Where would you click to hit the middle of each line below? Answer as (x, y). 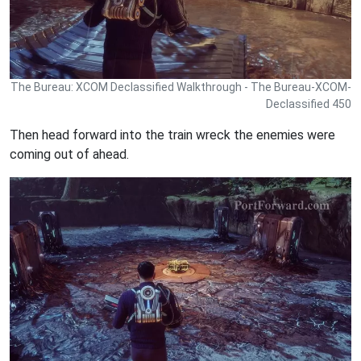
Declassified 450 (309, 104)
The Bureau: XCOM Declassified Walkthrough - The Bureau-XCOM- (181, 87)
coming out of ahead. (69, 154)
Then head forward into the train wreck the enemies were (172, 135)
